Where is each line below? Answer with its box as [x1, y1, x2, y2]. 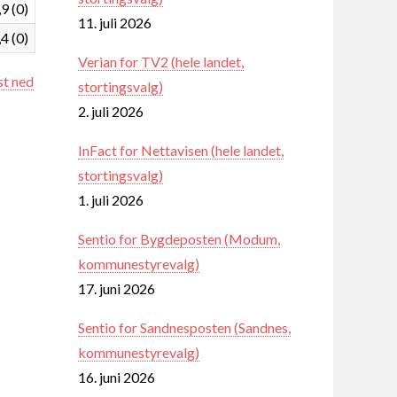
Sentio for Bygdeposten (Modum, [78, 230, 280, 247]
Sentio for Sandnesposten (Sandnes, [78, 318, 291, 336]
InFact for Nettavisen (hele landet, [78, 141, 284, 159]
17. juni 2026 [78, 279, 155, 297]
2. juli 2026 [78, 102, 144, 120]
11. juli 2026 [78, 13, 152, 31]
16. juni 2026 [78, 368, 155, 385]
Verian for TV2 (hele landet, [78, 52, 244, 70]
